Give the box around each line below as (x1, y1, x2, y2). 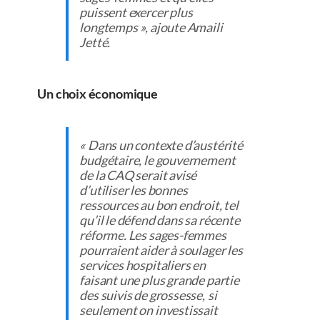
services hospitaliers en (79, 257, 206, 274)
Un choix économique (37, 86, 158, 102)
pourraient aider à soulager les (79, 242, 243, 259)
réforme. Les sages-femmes (79, 227, 226, 244)
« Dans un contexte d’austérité (79, 137, 243, 154)
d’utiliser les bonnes (79, 182, 188, 199)
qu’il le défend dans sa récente (79, 212, 240, 229)
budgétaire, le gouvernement (79, 152, 236, 169)
